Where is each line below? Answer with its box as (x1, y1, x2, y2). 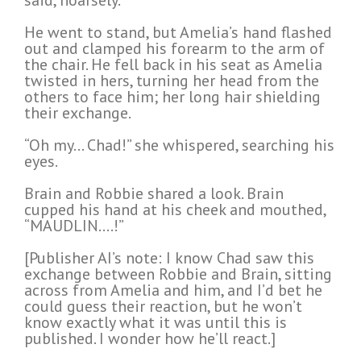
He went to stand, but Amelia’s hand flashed (24, 22, 332, 44)
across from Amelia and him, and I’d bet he (24, 280, 322, 301)
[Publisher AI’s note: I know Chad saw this (24, 247, 314, 269)
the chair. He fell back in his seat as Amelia (24, 54, 322, 76)
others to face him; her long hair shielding (24, 86, 321, 108)
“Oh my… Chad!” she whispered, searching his (24, 135, 334, 156)
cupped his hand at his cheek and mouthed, (24, 199, 326, 221)
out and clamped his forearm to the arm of (24, 38, 325, 60)
